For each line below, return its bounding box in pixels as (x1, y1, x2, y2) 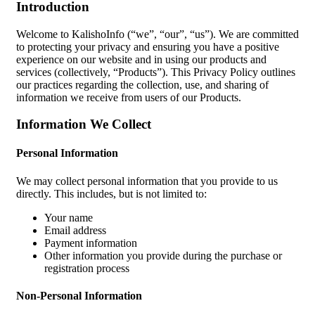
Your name (44, 211, 93, 224)
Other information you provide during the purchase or (44, 249, 282, 262)
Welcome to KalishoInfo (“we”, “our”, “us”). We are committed (16, 27, 299, 40)
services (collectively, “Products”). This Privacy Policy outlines (16, 65, 295, 78)
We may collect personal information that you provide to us (16, 174, 278, 187)
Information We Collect (16, 117, 151, 132)
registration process (44, 262, 129, 274)
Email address (44, 224, 106, 236)
